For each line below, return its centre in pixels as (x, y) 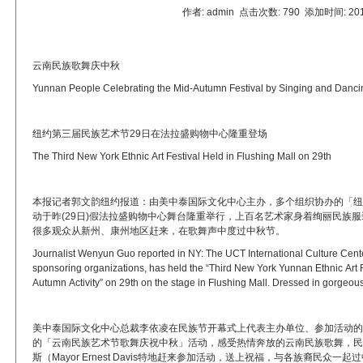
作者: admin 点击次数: (232, 12)
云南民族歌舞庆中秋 (76, 66)
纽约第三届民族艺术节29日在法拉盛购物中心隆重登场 (150, 134)
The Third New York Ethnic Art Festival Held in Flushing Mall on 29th (182, 156)
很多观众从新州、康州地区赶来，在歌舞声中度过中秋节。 (159, 231)
